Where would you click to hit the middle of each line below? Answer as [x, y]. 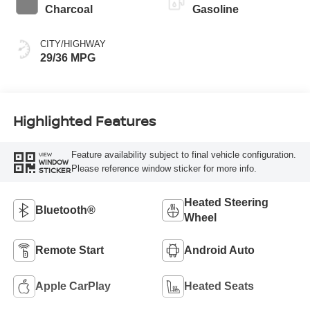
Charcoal [69, 9]
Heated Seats [219, 286]
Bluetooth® [65, 210]
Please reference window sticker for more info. [164, 169]
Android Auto [219, 250]
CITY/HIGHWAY [73, 44]
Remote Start [69, 250]
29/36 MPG [67, 57]
